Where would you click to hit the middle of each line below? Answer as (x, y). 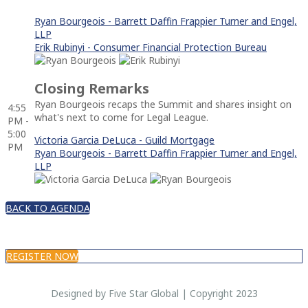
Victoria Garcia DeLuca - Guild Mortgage (124, 140)
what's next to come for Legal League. (121, 117)
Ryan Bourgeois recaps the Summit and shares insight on (163, 104)
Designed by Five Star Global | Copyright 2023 (154, 293)
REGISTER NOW (42, 256)
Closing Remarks (92, 88)
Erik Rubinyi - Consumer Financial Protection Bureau (151, 47)
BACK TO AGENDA (48, 208)
